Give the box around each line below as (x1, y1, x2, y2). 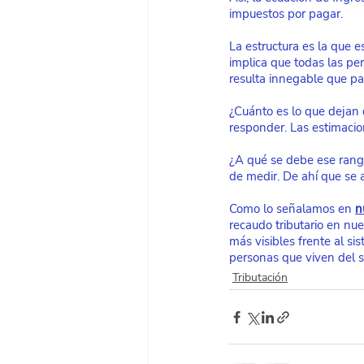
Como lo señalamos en (229, 201, 352, 217)
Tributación (232, 270, 288, 285)
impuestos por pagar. (229, 6, 343, 22)
